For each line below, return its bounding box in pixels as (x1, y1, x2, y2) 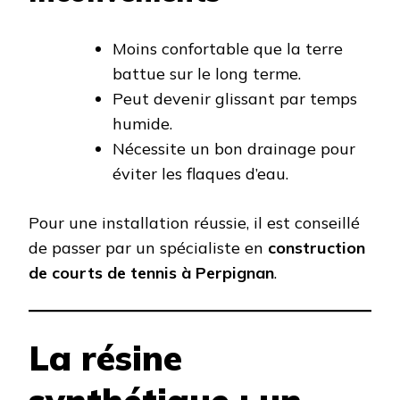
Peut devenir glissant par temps (112, 88, 357, 110)
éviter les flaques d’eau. (112, 163, 288, 185)
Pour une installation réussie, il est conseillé (29, 212, 360, 234)
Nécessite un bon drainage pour (112, 138, 355, 160)
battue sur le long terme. (112, 63, 301, 85)
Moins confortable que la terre (112, 38, 343, 60)
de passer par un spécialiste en (29, 237, 268, 259)
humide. (112, 113, 172, 135)
